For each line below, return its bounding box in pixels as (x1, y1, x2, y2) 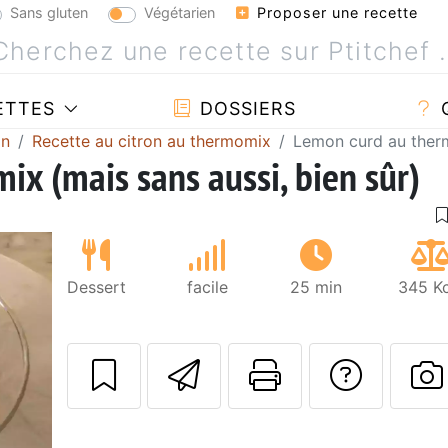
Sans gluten (10, 3, 88, 21)
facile (186, 276, 228, 297)
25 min (290, 276, 343, 297)
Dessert (66, 276, 126, 297)
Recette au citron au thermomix (32, 130, 271, 151)
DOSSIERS (193, 97, 296, 119)
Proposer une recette (252, 4, 418, 21)
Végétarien (144, 3, 215, 21)
